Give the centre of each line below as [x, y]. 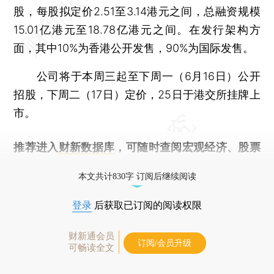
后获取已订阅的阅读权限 [147, 205]
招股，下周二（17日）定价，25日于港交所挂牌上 [137, 94]
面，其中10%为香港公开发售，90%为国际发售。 [134, 48]
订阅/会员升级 [165, 243]
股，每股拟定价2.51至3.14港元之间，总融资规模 [137, 11]
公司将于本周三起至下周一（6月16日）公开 [137, 76]
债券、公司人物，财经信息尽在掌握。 [107, 165]
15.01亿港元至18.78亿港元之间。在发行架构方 [137, 29]
